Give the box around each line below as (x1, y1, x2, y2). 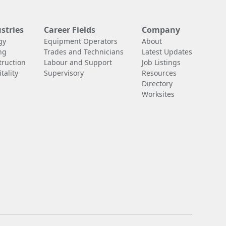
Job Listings (141, 57, 181, 67)
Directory (141, 78, 173, 88)
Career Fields (43, 24, 95, 35)
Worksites (141, 89, 175, 99)
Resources (141, 68, 177, 78)
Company (141, 24, 180, 35)
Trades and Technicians (43, 46, 124, 56)
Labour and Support (43, 57, 112, 67)
